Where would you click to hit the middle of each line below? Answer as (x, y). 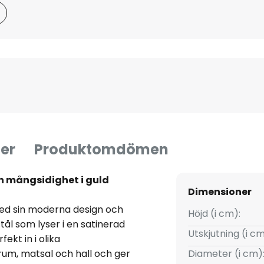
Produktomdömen (101, 150)
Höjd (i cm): (214, 214)
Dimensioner (220, 192)
